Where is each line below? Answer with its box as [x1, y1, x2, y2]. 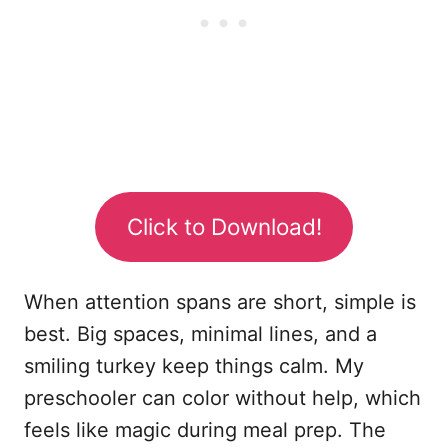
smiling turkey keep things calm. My [24, 353, 364, 378]
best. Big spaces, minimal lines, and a [24, 321, 377, 346]
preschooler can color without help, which [24, 385, 421, 410]
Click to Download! [126, 212, 322, 240]
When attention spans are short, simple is [24, 289, 416, 314]
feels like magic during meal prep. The [24, 417, 386, 442]
